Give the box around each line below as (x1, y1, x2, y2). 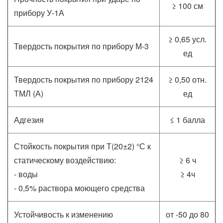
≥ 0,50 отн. (168, 74, 207, 85)
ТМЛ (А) (14, 88, 43, 99)
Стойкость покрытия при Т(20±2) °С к (14, 140, 151, 152)
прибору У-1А (14, 7, 64, 18)
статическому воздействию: (14, 154, 116, 166)
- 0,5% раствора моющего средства (14, 182, 145, 194)
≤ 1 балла (170, 114, 205, 125)
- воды (14, 168, 38, 180)
